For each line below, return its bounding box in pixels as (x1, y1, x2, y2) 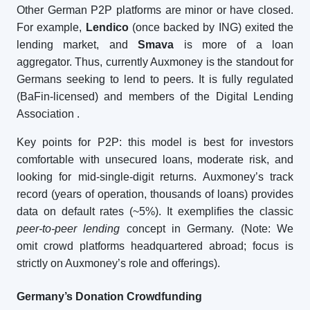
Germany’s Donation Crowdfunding (17, 291, 202, 302)
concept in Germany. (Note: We (120, 223, 294, 235)
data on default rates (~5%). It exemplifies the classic (17, 206, 293, 217)
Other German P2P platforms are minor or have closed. (17, 4, 293, 16)
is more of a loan (174, 39, 293, 51)
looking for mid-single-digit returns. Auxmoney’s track (17, 171, 293, 183)
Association (17, 108, 74, 120)
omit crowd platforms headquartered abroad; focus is (17, 240, 293, 252)
